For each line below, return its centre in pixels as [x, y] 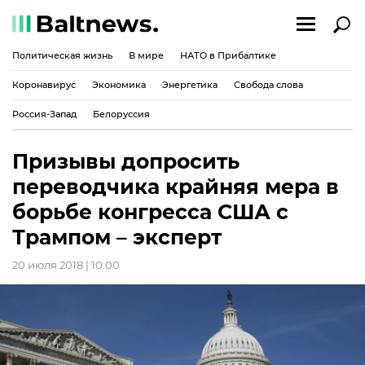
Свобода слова [268, 84]
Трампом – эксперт [117, 237]
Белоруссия [121, 114]
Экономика [119, 84]
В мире [146, 55]
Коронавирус [44, 84]
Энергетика [190, 84]
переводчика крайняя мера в [176, 187]
